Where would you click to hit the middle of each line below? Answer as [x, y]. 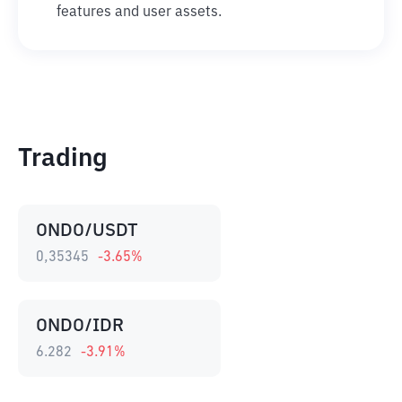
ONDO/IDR [80, 326]
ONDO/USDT [87, 231]
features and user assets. [139, 13]
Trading [63, 159]
